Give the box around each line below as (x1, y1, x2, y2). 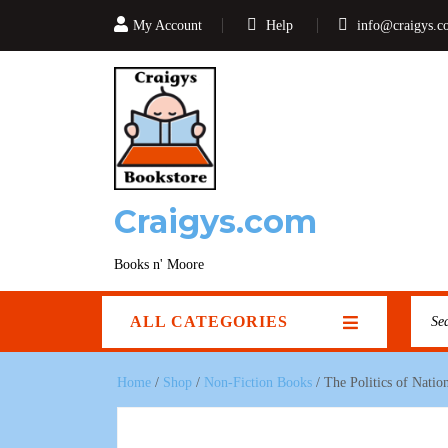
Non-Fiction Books (204, 375, 312, 390)
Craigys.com (114, 202, 317, 241)
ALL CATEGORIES (130, 313, 288, 330)
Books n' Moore (114, 257, 204, 272)
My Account (133, 18, 202, 33)
